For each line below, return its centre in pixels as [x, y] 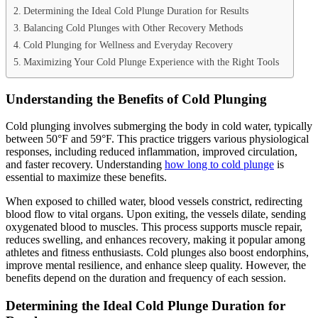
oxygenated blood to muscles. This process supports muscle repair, [154, 227]
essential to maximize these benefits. [86, 177]
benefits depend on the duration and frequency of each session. [146, 278]
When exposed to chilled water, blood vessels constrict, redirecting [154, 202]
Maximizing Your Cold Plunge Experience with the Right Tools [151, 61]
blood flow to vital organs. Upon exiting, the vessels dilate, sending [156, 214]
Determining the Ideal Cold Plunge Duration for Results [136, 10]
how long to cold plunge [219, 165]
